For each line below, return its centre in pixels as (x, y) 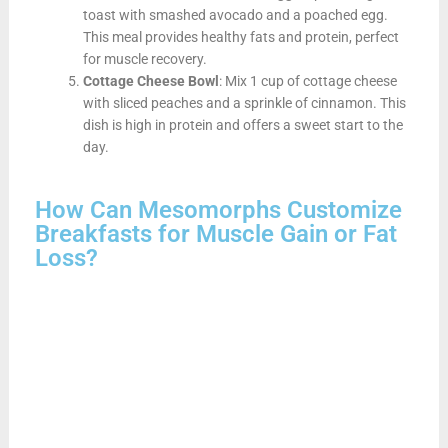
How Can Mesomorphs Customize (218, 209)
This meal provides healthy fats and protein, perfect (240, 36)
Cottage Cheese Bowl (150, 80)
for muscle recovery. (144, 58)
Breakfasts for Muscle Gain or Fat (215, 233)
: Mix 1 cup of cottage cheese (307, 80)
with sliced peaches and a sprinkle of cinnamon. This (244, 102)
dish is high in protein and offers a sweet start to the (242, 124)
